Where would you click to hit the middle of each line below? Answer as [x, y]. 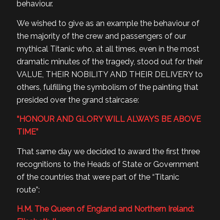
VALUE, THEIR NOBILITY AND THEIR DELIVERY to [110, 74]
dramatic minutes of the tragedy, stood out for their [110, 61]
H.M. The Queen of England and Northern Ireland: [105, 209]
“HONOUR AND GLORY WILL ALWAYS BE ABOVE [109, 119]
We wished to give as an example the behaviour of [108, 23]
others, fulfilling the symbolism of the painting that [107, 87]
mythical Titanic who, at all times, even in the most [108, 49]
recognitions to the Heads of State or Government [108, 164]
